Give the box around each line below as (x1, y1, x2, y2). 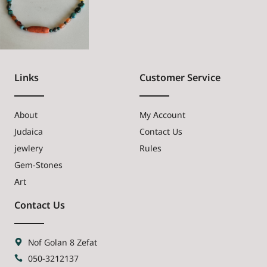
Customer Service (139, 70, 221, 84)
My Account (139, 108, 185, 120)
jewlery (14, 142, 43, 154)
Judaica (14, 125, 43, 137)
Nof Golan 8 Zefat (27, 236, 97, 248)
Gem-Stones (14, 159, 63, 170)
